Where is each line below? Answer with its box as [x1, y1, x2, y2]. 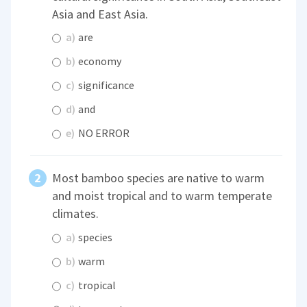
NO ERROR [76, 126, 130, 140]
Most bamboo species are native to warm [52, 170, 265, 186]
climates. [52, 206, 99, 222]
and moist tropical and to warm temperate [52, 188, 273, 204]
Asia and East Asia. [52, 5, 149, 22]
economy [76, 54, 122, 69]
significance [76, 78, 135, 93]
